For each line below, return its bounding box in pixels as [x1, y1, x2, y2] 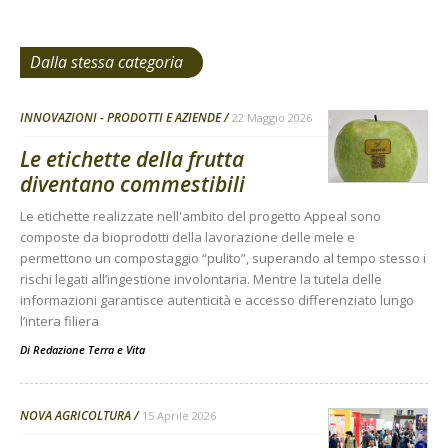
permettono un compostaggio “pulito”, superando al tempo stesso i [20, 249, 426, 268]
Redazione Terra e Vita [33, 342, 145, 358]
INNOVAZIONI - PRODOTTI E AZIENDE [20, 109, 221, 127]
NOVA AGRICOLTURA [20, 407, 131, 425]
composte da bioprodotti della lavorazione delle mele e [20, 228, 355, 247]
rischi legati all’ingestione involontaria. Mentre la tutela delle [20, 270, 382, 289]
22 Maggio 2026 [232, 110, 312, 126]
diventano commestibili [20, 170, 245, 199]
